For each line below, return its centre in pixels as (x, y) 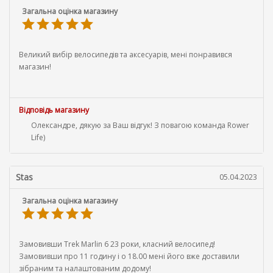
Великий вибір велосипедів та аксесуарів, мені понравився (126, 54)
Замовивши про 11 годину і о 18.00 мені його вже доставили (129, 256)
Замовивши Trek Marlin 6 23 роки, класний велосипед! (117, 244)
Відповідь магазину (54, 110)
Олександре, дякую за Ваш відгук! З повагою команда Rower (140, 125)
